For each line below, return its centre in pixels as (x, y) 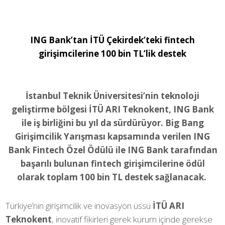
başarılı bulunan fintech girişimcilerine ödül (113, 163)
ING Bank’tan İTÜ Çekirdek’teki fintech (113, 40)
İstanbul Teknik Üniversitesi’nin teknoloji (113, 96)
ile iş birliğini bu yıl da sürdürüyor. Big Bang (113, 123)
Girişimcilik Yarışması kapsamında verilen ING (113, 136)
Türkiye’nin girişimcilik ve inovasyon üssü (79, 206)
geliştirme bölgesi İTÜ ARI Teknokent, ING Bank (113, 109)
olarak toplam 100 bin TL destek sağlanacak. (113, 177)
